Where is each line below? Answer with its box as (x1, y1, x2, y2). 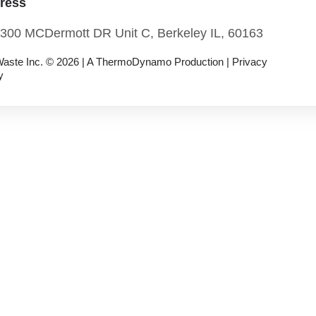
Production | (171, 56, 233, 68)
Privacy (232, 56, 268, 68)
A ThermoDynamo (87, 56, 172, 68)
